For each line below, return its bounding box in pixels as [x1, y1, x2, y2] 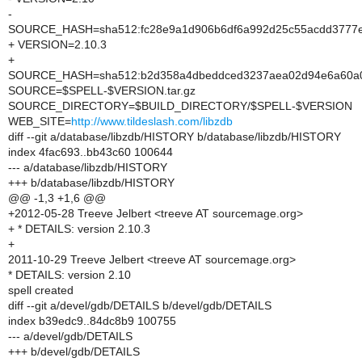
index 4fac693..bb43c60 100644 [8, 145, 173, 158]
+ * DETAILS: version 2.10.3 [8, 222, 150, 235]
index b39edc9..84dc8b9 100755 [8, 314, 176, 327]
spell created [8, 284, 74, 297]
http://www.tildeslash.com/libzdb [71, 115, 233, 128]
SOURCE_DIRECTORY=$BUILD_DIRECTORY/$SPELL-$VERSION [8, 99, 352, 112]
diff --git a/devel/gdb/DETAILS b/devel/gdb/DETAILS [8, 299, 271, 312]
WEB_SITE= [8, 115, 71, 128]
